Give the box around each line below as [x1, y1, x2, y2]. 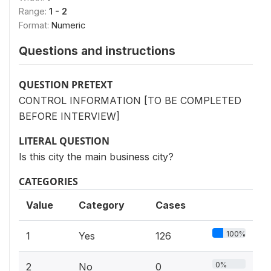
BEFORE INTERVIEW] [19, 109, 120, 122]
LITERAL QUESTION [19, 134, 109, 148]
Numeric [51, 19, 85, 30]
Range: [19, 5, 49, 16]
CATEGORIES [19, 174, 78, 188]
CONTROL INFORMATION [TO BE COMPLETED [19, 94, 241, 106]
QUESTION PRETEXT [19, 77, 113, 91]
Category [79, 198, 125, 211]
